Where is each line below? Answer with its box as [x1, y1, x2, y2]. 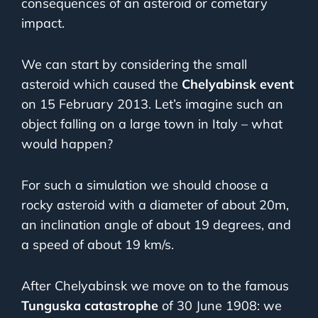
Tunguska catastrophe [21, 297, 158, 314]
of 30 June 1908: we [158, 297, 282, 314]
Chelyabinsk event [182, 76, 294, 93]
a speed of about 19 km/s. [21, 236, 174, 253]
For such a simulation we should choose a [21, 177, 268, 194]
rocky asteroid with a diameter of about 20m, [21, 197, 289, 214]
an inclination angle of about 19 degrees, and [21, 216, 291, 234]
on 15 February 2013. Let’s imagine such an [21, 96, 283, 113]
